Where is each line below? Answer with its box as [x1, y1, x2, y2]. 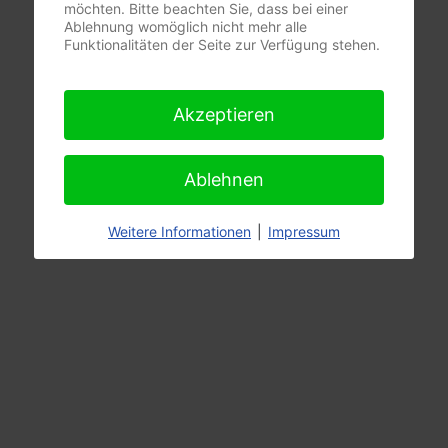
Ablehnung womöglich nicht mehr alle [64, 18, 307, 35]
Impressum [268, 223, 340, 240]
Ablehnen [184, 169, 264, 190]
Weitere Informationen [108, 223, 251, 240]
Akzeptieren [173, 104, 275, 125]
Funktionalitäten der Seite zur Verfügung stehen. [64, 36, 380, 53]
